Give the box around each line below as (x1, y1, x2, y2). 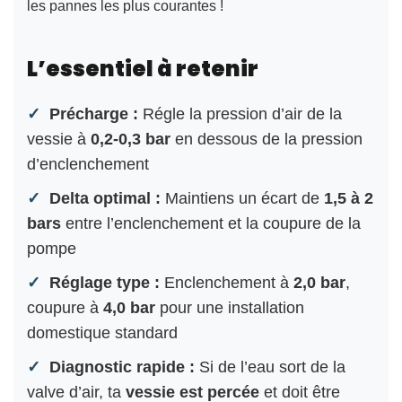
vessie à (27, 129, 91, 148)
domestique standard (27, 323, 178, 342)
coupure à (27, 298, 103, 317)
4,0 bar (103, 298, 155, 317)
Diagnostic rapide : (49, 357, 195, 376)
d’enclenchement (27, 154, 149, 173)
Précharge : (49, 104, 138, 123)
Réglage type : (49, 273, 160, 292)
